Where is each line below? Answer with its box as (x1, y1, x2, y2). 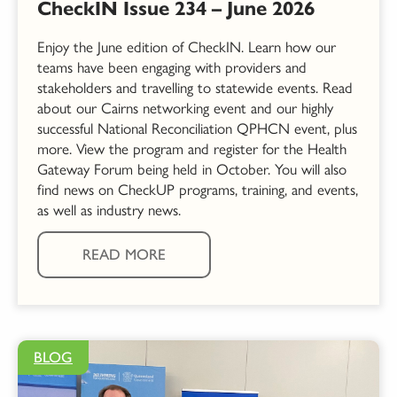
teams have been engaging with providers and (37, 58, 307, 77)
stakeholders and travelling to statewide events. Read (37, 79, 353, 97)
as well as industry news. (37, 201, 181, 220)
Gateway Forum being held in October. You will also (37, 160, 346, 179)
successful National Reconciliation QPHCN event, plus (37, 120, 357, 138)
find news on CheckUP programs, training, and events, (37, 181, 358, 199)
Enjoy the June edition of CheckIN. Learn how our (37, 38, 336, 57)
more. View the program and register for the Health (37, 140, 346, 159)
